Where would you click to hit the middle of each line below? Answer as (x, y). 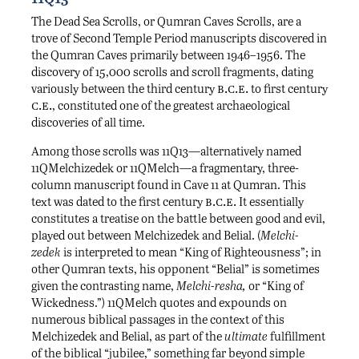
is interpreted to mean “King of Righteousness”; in (191, 252)
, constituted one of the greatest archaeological (171, 105)
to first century (288, 89)
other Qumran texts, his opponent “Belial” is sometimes (175, 269)
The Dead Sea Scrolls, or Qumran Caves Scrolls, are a (166, 21)
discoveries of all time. (88, 122)
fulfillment (296, 336)
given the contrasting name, (104, 286)
